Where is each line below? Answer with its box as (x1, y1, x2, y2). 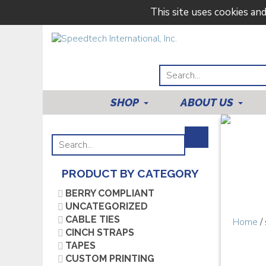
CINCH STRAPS (65, 227, 134, 238)
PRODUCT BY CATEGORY (62, 167, 199, 180)
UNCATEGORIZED (65, 201, 148, 212)
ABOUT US (180, 96, 233, 109)
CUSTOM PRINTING (65, 253, 154, 264)
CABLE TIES (65, 214, 120, 225)
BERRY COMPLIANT (65, 188, 154, 199)
